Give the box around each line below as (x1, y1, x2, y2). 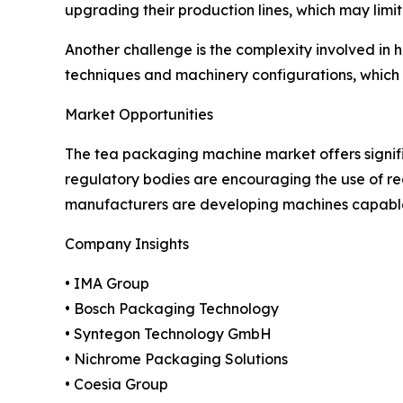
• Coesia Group (65, 375, 168, 394)
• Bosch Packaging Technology (65, 300, 279, 318)
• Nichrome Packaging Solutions (65, 350, 288, 369)
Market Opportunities (65, 105, 213, 124)
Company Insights (65, 235, 189, 254)
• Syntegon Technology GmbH (65, 325, 272, 344)
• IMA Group (65, 274, 149, 293)
